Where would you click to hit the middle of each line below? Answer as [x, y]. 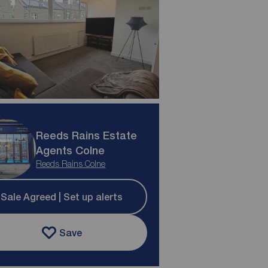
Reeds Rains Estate [87, 136]
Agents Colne [71, 151]
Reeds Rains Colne [71, 164]
